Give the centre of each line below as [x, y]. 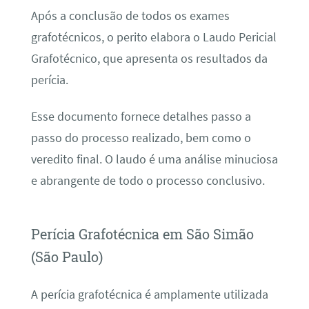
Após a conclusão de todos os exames [130, 16]
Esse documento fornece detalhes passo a [141, 117]
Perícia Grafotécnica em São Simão [142, 234]
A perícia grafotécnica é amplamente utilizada [149, 294]
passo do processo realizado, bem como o [141, 138]
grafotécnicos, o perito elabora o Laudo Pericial [153, 37]
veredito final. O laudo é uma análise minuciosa [154, 160]
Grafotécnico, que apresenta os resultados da [149, 59]
